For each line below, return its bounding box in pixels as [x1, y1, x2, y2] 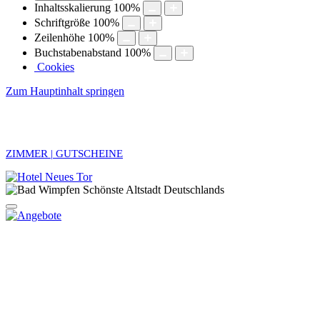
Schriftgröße [34, 16, 90, 29]
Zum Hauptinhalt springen [6, 85, 124, 97]
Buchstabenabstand [34, 46, 121, 59]
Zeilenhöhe [34, 31, 85, 44]
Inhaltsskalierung [34, 1, 111, 14]
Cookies [37, 61, 74, 73]
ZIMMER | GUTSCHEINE [6, 148, 123, 159]
